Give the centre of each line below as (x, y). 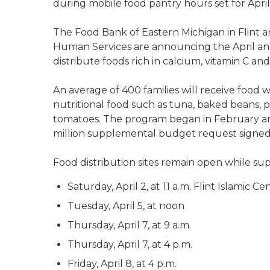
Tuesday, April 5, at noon (126, 206)
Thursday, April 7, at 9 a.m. (129, 225)
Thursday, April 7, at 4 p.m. (130, 244)
